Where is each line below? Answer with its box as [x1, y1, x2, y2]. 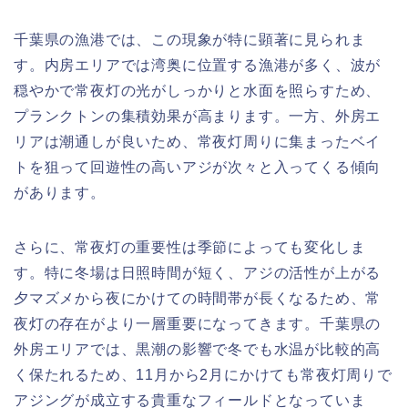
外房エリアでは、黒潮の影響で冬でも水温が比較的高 [14, 342, 382, 358]
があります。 [14, 185, 106, 201]
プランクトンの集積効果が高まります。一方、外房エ [14, 108, 382, 125]
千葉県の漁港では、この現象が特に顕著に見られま [14, 32, 366, 48]
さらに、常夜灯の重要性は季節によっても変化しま [14, 240, 366, 256]
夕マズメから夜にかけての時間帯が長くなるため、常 [14, 291, 382, 307]
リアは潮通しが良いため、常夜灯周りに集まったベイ [14, 134, 382, 150]
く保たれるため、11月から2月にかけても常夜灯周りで [14, 367, 393, 383]
